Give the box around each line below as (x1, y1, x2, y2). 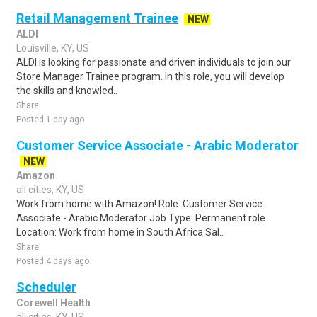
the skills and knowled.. (16, 85, 117, 96)
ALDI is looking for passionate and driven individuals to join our (16, 57, 291, 68)
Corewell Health (16, 297, 91, 309)
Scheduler (16, 279, 76, 294)
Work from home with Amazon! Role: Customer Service (16, 198, 263, 209)
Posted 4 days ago (16, 256, 89, 266)
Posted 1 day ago (16, 115, 84, 125)
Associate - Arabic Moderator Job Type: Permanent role (16, 212, 265, 224)
